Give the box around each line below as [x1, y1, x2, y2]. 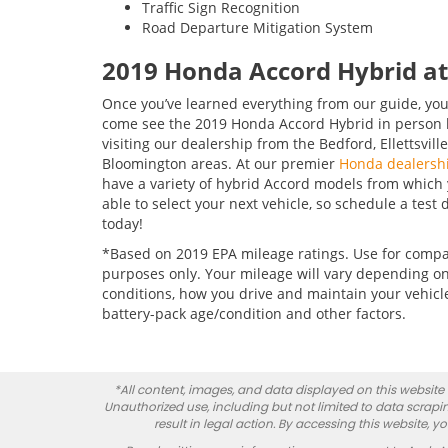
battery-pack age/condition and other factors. [102, 304, 406, 323]
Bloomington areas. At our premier [102, 154, 339, 173]
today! [102, 214, 143, 233]
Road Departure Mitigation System [142, 18, 373, 37]
